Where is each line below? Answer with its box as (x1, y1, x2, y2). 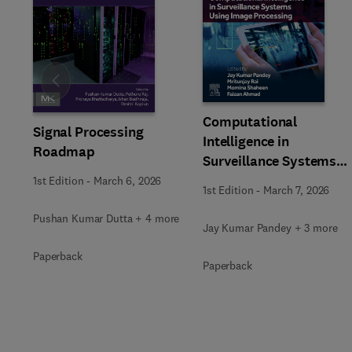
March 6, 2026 (93, 173, 162, 188)
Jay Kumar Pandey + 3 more (203, 221, 338, 235)
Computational (203, 112, 298, 131)
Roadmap (33, 141, 96, 161)
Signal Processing (33, 122, 144, 141)
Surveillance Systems (203, 152, 337, 170)
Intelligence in (203, 132, 289, 151)
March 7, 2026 (263, 183, 330, 197)
